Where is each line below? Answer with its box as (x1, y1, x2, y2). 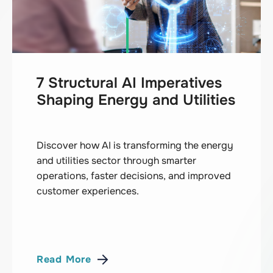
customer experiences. (36, 184, 139, 197)
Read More (36, 253, 91, 266)
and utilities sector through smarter (36, 154, 196, 167)
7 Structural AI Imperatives (36, 73, 222, 92)
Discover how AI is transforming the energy (36, 138, 233, 152)
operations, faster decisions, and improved (36, 169, 231, 182)
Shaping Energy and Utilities (36, 90, 235, 109)
